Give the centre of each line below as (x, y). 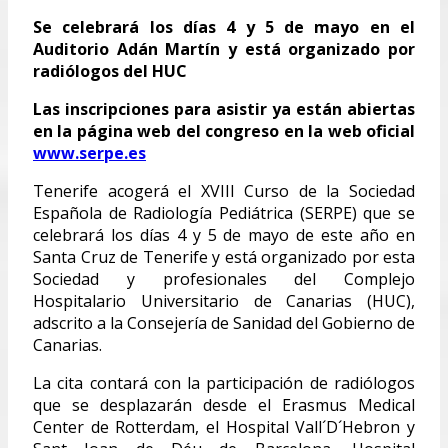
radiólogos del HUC (110, 70)
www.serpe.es (89, 152)
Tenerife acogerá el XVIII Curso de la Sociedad (224, 190)
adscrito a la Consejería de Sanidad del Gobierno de (224, 322)
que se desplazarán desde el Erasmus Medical (224, 404)
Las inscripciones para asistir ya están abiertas (224, 108)
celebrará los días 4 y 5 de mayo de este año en (224, 234)
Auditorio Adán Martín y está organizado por (224, 48)
